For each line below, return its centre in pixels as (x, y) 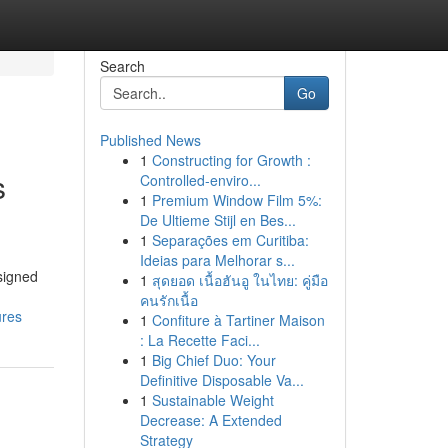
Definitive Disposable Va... (221, 380)
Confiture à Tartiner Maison (238, 320)
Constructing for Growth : (231, 160)
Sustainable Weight (212, 400)
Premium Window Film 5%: (236, 200)
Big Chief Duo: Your (213, 360)
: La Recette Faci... (199, 340)
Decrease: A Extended (210, 420)
